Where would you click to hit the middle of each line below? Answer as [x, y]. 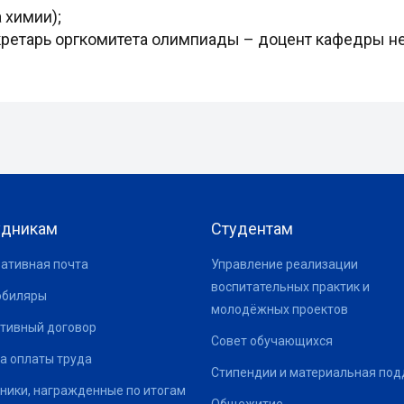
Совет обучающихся [272, 341]
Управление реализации [285, 264]
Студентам [252, 229]
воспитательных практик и [290, 287]
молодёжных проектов [280, 309]
